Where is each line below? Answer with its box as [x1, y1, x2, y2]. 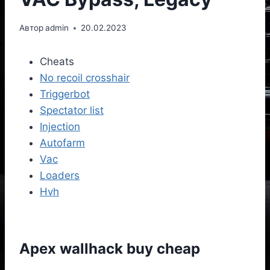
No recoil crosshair [40, 72, 130, 84]
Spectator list [40, 104, 104, 117]
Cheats [40, 55, 74, 68]
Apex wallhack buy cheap [19, 240, 200, 258]
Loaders [40, 169, 80, 182]
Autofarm [40, 137, 85, 149]
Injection [40, 121, 80, 133]
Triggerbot [40, 88, 90, 101]
